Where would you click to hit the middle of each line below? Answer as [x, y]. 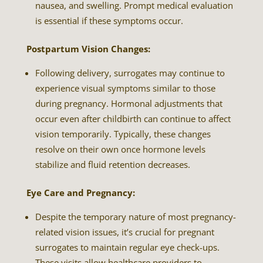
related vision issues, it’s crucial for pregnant [124, 232]
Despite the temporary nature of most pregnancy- [135, 216]
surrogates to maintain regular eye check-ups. [127, 247]
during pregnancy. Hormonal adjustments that [129, 103]
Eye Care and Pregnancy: [80, 192]
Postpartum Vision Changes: [88, 48]
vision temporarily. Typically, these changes [123, 134]
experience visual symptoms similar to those [125, 88]
